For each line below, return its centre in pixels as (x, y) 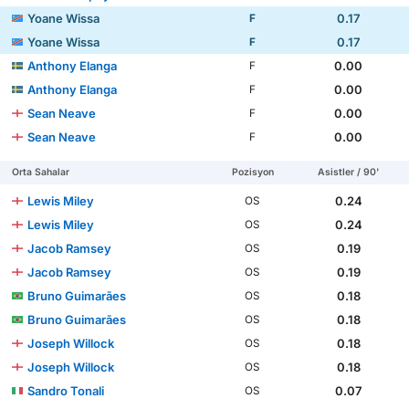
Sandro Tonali (66, 391)
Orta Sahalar (41, 173)
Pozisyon (252, 173)
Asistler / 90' (349, 173)
